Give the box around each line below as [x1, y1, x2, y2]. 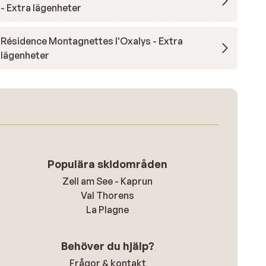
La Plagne [86, 204, 129, 216]
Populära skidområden [47, 157, 168, 170]
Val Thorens [81, 189, 135, 201]
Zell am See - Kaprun [62, 175, 153, 187]
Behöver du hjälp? [61, 239, 154, 252]
